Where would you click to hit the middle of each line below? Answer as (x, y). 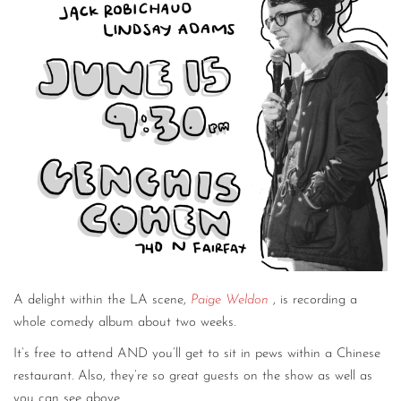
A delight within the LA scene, (102, 300)
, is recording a (315, 300)
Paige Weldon (230, 300)
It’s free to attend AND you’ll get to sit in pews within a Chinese (197, 354)
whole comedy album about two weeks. (127, 323)
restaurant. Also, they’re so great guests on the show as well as (193, 377)
